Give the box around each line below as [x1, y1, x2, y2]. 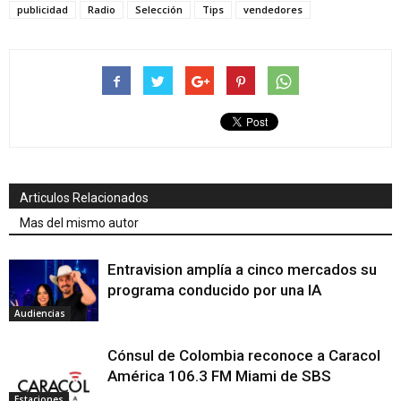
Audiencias [14, 306, 65, 320]
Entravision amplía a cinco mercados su [107, 260, 377, 278]
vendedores [243, 2, 303, 16]
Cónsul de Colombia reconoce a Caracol [107, 346, 380, 364]
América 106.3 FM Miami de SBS [107, 366, 331, 385]
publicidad [17, 2, 68, 16]
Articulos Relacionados [20, 190, 149, 205]
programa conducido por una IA [107, 280, 321, 299]
